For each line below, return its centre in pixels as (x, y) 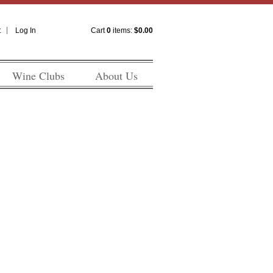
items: (122, 30)
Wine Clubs (38, 76)
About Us (116, 76)
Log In (26, 30)
